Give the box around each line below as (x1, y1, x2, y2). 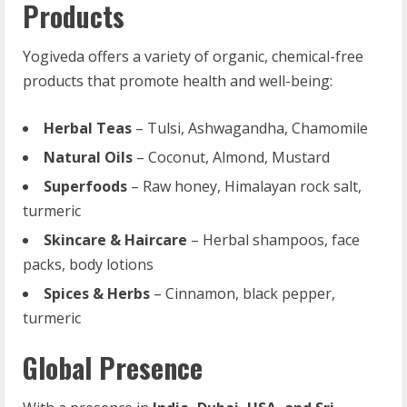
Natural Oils (44, 146, 133, 167)
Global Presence (23, 346, 203, 388)
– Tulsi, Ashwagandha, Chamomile (132, 117, 368, 138)
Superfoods (44, 175, 127, 196)
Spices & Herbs (44, 283, 150, 303)
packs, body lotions (23, 253, 154, 274)
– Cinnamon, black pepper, (150, 283, 335, 303)
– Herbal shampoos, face (187, 229, 360, 250)
